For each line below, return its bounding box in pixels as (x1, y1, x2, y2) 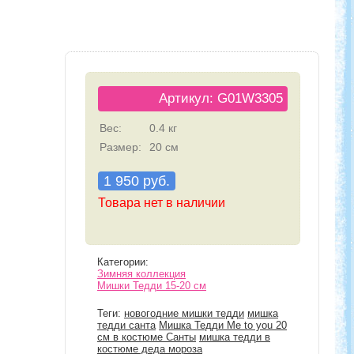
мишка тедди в (199, 331, 270, 343)
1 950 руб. (104, 172, 170, 189)
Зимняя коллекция (97, 268, 186, 280)
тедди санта (97, 319, 156, 331)
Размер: (100, 140, 141, 153)
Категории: (97, 256, 149, 268)
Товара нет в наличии (98, 195, 225, 209)
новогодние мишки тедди (124, 307, 244, 319)
